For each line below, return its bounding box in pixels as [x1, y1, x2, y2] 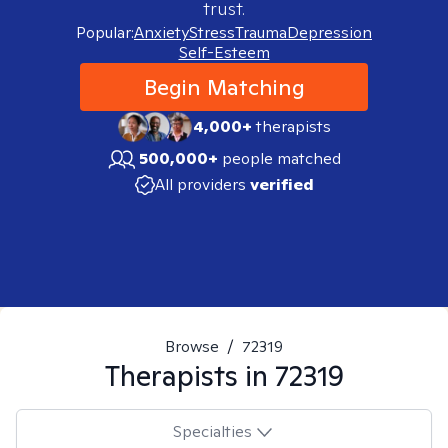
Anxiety [134, 22, 189, 43]
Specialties [172, 420, 252, 442]
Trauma [235, 22, 287, 43]
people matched [222, 148, 341, 169]
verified [249, 174, 314, 195]
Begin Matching [143, 73, 305, 101]
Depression [287, 22, 372, 43]
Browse [165, 336, 219, 357]
